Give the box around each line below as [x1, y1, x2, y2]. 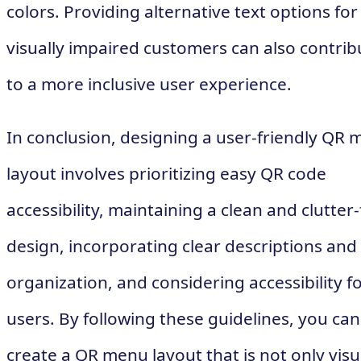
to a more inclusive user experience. [6, 72, 292, 95]
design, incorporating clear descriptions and [6, 234, 357, 257]
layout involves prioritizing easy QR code [6, 161, 326, 185]
